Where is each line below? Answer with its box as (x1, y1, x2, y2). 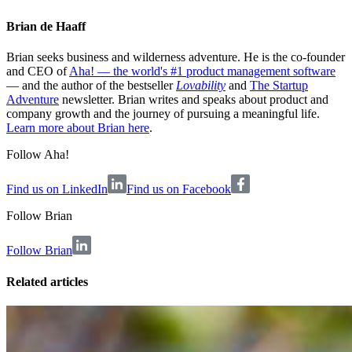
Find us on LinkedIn (6, 182, 108, 196)
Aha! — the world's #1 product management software (69, 64, 335, 79)
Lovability (176, 79, 225, 93)
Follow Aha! (6, 148, 69, 162)
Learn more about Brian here (6, 121, 149, 135)
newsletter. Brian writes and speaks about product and (59, 93, 328, 107)
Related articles (6, 274, 88, 288)
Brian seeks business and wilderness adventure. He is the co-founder (6, 50, 345, 64)
